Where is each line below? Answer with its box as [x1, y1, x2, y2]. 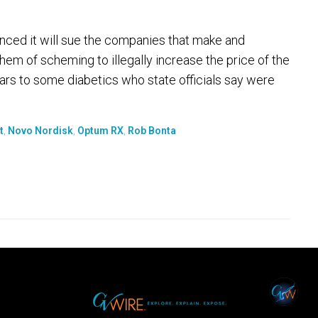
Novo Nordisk [8, 125, 73, 136]
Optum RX [77, 125, 124, 136]
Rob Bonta [128, 125, 176, 136]
